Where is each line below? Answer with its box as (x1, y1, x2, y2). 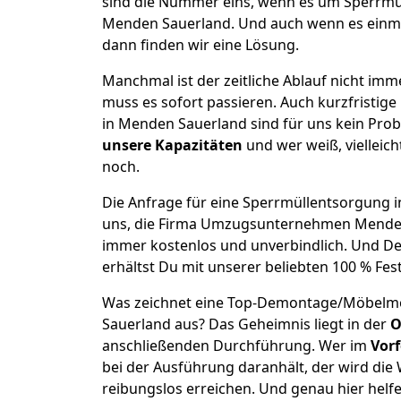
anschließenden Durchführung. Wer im (102, 336, 371, 355)
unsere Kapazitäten (102, 135, 243, 155)
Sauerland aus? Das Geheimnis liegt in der (102, 314, 390, 334)
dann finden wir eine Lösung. (102, 35, 299, 55)
